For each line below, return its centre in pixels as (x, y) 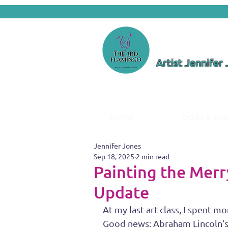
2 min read (153, 156)
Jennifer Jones (117, 146)
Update (121, 192)
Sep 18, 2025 (114, 156)
